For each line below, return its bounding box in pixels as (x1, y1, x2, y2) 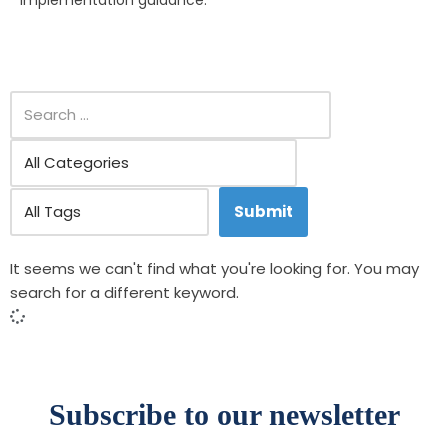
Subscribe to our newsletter (48, 398, 400, 431)
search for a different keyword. (10, 282, 239, 303)
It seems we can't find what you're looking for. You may (10, 258, 419, 279)
